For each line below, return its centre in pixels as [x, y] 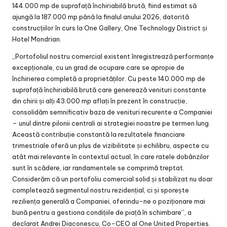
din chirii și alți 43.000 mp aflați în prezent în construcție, [100, 101]
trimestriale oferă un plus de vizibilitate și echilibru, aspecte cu [110, 146]
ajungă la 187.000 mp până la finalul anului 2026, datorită [101, 17]
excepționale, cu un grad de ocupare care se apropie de [98, 68]
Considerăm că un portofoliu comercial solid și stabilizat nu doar [112, 179]
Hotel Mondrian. [37, 39]
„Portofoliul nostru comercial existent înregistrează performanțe [113, 56]
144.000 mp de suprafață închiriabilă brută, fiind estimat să [104, 6]
